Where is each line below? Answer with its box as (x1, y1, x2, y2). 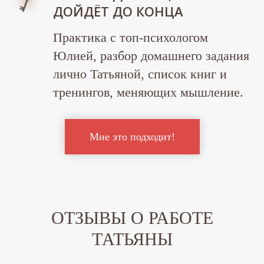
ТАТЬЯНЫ (91, 229, 173, 249)
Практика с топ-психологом (53, 30, 208, 45)
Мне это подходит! (89, 130, 175, 143)
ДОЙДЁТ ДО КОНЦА (53, 2, 183, 21)
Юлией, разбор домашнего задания (53, 48, 249, 64)
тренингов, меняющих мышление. (53, 85, 243, 100)
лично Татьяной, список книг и (53, 67, 227, 82)
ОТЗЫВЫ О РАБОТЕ (51, 207, 213, 227)
